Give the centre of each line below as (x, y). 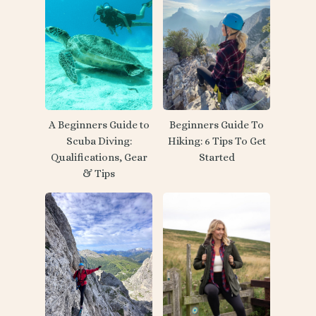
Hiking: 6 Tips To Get (217, 141)
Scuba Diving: (99, 141)
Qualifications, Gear (99, 158)
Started (217, 158)
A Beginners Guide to (99, 125)
